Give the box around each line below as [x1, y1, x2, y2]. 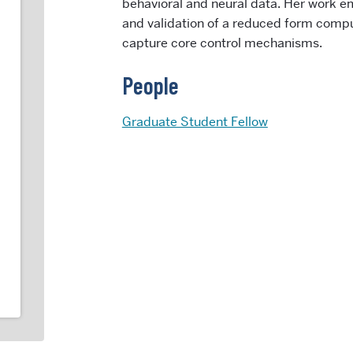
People [121, 71, 179, 99]
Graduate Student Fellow [121, 113, 268, 130]
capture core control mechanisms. [121, 35, 322, 51]
